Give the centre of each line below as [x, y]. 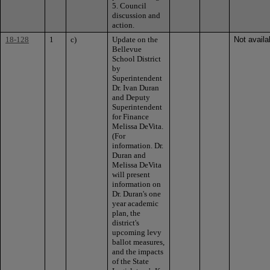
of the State [130, 261]
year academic [135, 203]
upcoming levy [137, 232]
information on [137, 184]
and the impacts [138, 251]
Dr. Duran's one [137, 193]
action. [123, 25]
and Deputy [131, 97]
